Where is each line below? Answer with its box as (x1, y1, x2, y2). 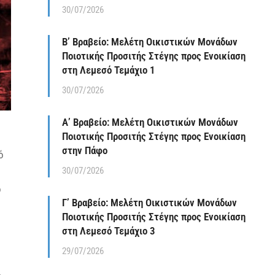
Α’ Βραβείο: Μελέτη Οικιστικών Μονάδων (62, 116, 238, 128)
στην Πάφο (62, 144, 107, 157)
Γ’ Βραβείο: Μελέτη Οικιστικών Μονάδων (62, 196, 237, 209)
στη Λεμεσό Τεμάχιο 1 (62, 64, 155, 76)
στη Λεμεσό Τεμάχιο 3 (62, 225, 155, 237)
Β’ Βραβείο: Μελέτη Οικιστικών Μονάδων (62, 36, 238, 48)
